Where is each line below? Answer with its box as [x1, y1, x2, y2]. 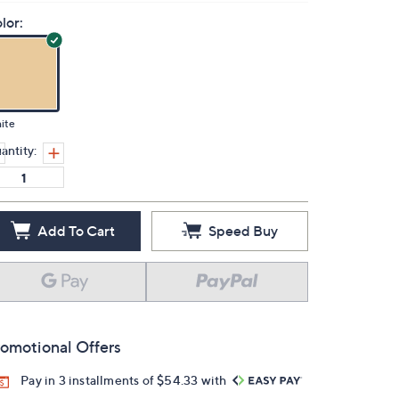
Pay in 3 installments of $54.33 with [20, 372, 230, 387]
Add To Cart [37, 222, 115, 240]
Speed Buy [208, 222, 278, 240]
